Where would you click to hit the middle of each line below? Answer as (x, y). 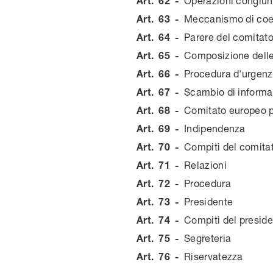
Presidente (209, 201)
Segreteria (208, 238)
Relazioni (205, 165)
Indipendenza (215, 128)
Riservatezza (214, 256)
